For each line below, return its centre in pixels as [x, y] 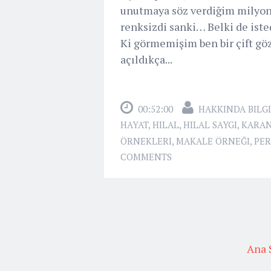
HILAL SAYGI [210, 124]
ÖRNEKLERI [146, 141]
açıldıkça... [146, 59]
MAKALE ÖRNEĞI [213, 141]
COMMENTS [146, 156]
